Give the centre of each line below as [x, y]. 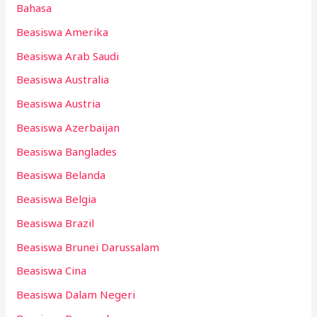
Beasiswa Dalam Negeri [76, 295]
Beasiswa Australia [63, 80]
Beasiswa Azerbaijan [68, 127]
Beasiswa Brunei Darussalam [88, 247]
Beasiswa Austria [59, 104]
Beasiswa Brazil [56, 223]
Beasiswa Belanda [61, 175]
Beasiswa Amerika [63, 31]
